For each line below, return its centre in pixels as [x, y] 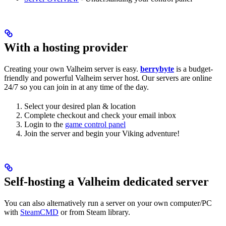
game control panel [95, 124]
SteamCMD [39, 212]
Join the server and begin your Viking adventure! [102, 133]
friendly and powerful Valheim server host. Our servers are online [108, 78]
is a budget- [193, 69]
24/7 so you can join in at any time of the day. [76, 87]
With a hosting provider [66, 47]
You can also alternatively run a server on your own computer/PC [108, 203]
